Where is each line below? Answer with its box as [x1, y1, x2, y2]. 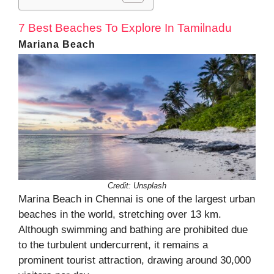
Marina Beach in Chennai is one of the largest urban [18, 193, 255, 205]
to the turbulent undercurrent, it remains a [18, 239, 208, 251]
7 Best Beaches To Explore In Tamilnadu [18, 21, 232, 34]
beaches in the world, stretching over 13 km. [18, 208, 221, 220]
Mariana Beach [18, 39, 95, 50]
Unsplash [133, 180, 166, 190]
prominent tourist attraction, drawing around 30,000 [18, 254, 251, 266]
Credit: [108, 180, 131, 190]
